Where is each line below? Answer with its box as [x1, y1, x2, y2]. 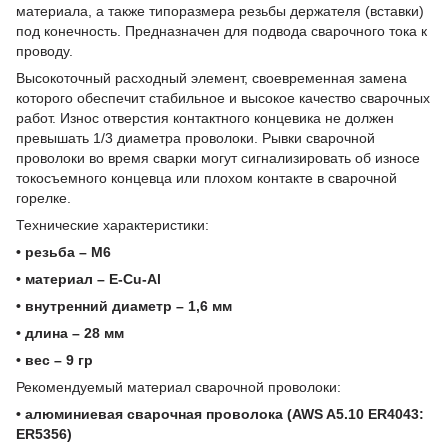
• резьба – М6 [16, 243, 111, 260]
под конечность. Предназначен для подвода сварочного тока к [16, 22, 427, 39]
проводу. [16, 42, 73, 59]
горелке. [16, 189, 71, 206]
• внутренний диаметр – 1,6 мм [16, 297, 232, 314]
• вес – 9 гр [16, 351, 93, 368]
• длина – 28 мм [16, 324, 124, 341]
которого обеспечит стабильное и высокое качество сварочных [16, 89, 430, 106]
